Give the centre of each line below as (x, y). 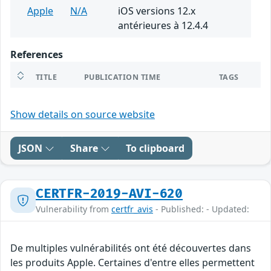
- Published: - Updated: (201, 209)
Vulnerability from (73, 209)
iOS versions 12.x (157, 11)
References (37, 54)
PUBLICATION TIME (122, 77)
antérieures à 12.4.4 (163, 25)
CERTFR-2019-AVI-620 (109, 194)
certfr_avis (132, 209)
